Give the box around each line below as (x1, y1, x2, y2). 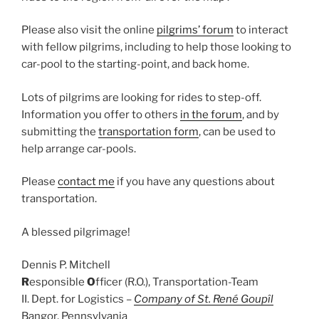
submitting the (21, 125, 98, 138)
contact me (58, 175, 115, 188)
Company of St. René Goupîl (134, 293, 273, 305)
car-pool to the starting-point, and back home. (21, 58, 249, 70)
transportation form (98, 125, 199, 138)
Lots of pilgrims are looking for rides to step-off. (21, 90, 261, 104)
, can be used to (199, 125, 276, 138)
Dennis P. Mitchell (21, 258, 110, 271)
